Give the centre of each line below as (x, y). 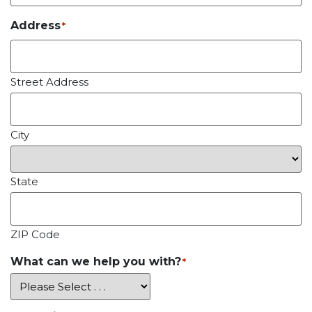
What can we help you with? (96, 262)
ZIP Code (35, 235)
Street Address (49, 82)
